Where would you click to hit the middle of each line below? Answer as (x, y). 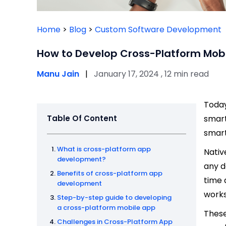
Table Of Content (82, 119)
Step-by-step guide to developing (114, 198)
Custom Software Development (158, 30)
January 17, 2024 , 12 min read (151, 74)
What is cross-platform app (104, 149)
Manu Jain (59, 74)
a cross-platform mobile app (106, 208)
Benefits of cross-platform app (110, 174)
